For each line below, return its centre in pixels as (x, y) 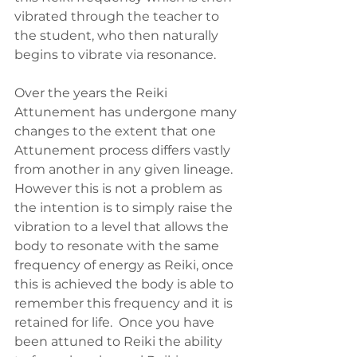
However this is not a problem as (120, 189)
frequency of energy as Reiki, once (126, 265)
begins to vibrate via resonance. (115, 55)
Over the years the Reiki (92, 93)
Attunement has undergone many (127, 112)
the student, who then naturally (118, 36)
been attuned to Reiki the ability (120, 342)
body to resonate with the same (118, 246)
